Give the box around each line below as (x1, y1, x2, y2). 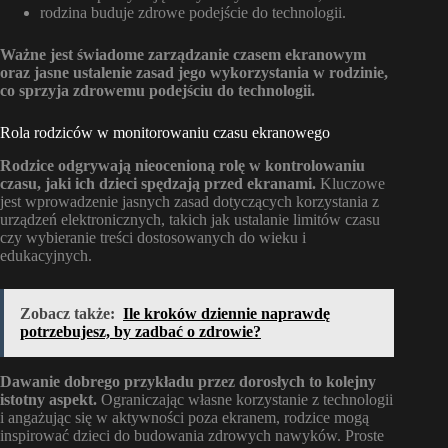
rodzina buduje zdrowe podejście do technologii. (40, 3, 346, 21)
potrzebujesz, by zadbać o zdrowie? (20, 322, 261, 340)
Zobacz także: (20, 304, 115, 322)
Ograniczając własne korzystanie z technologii (97, 390, 393, 408)
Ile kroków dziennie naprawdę (123, 304, 330, 322)
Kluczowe (316, 174, 385, 192)
